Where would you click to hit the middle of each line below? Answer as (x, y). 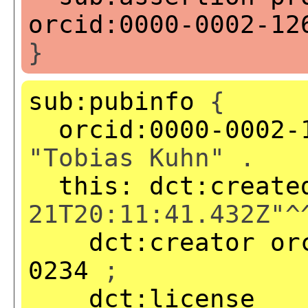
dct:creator (172, 242)
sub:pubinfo (111, 101)
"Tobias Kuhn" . (142, 157)
